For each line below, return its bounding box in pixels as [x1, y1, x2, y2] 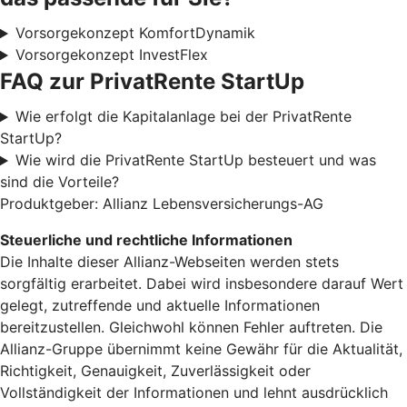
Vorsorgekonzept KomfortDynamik [15, 24, 255, 43]
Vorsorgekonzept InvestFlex [15, 45, 208, 65]
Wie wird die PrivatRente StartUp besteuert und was [15, 151, 376, 170]
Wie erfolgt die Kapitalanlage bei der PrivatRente [15, 107, 352, 126]
